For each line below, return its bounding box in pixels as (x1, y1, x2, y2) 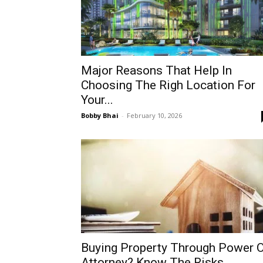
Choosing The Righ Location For (81, 77, 255, 92)
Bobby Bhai (81, 110, 119, 120)
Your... (81, 92, 113, 107)
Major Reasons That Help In (81, 63, 232, 77)
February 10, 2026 (127, 110, 182, 120)
